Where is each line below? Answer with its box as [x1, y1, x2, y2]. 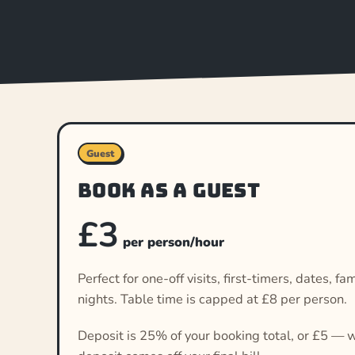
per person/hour [119, 232, 225, 251]
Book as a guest [78, 177, 260, 204]
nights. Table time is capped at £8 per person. [78, 289, 348, 308]
